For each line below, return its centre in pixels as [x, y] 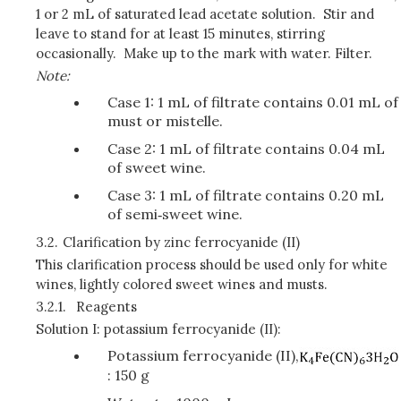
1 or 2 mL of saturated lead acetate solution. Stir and [205, 13]
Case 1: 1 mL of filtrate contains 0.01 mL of [253, 102]
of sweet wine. [157, 167]
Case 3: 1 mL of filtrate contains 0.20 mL [246, 195]
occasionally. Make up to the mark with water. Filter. [204, 53]
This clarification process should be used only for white [212, 264]
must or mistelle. [165, 120]
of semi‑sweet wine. [175, 213]
